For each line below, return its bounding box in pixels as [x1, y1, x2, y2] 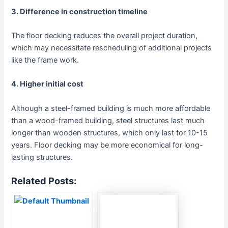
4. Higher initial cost [11, 79, 84, 89]
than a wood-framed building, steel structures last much [11, 116, 205, 125]
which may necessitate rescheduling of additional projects [11, 43, 212, 52]
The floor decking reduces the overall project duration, [11, 31, 198, 40]
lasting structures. [11, 152, 73, 162]
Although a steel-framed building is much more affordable [11, 103, 211, 113]
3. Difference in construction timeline [11, 7, 148, 16]
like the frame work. [11, 55, 79, 65]
